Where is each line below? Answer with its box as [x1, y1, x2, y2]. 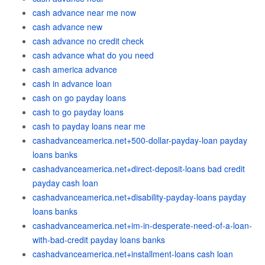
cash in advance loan [33, 77, 112, 89]
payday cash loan [33, 177, 98, 189]
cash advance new [33, 21, 102, 33]
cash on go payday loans [33, 92, 126, 104]
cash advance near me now [33, 7, 136, 18]
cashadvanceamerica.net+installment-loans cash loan [33, 248, 233, 260]
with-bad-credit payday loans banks [33, 234, 165, 245]
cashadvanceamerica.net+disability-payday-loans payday [33, 191, 246, 203]
